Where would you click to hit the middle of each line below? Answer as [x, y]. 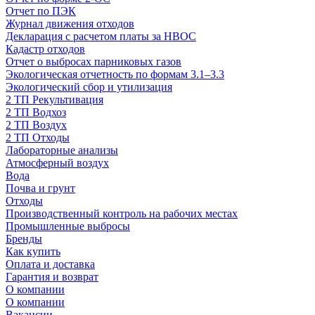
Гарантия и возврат [52, 277]
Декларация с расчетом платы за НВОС [101, 36]
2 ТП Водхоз [36, 112]
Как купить [33, 251]
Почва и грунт [40, 188]
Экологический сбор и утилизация [89, 87]
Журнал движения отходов [70, 24]
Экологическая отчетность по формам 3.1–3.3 [115, 74]
